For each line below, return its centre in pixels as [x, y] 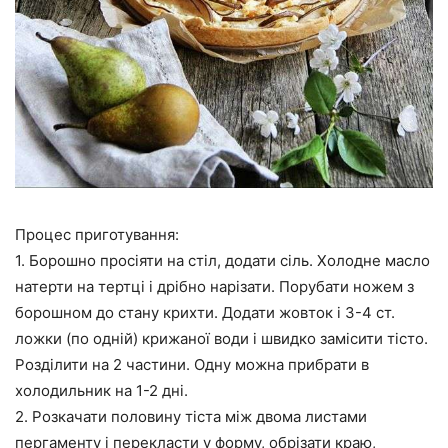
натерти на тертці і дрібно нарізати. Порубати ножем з [214, 287]
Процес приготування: [97, 235]
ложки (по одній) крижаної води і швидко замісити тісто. [221, 339]
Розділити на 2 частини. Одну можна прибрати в [192, 365]
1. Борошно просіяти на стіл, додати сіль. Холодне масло [222, 261]
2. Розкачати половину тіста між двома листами [191, 417]
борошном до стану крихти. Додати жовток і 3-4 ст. [205, 313]
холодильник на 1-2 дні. [101, 391]
